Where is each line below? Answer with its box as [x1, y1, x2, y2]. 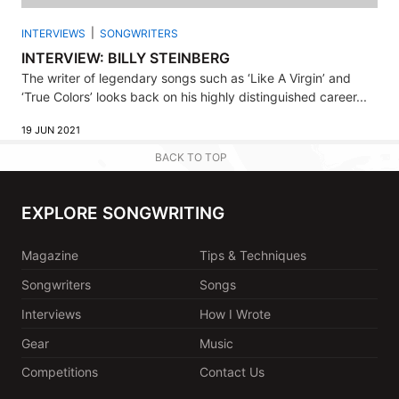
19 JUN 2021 [21, 123, 80, 136]
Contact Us [199, 364, 265, 380]
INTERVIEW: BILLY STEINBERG [21, 48, 230, 67]
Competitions [21, 364, 98, 380]
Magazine [21, 247, 78, 263]
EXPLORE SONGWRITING [21, 202, 224, 224]
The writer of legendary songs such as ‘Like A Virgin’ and [21, 69, 351, 85]
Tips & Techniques [199, 247, 306, 263]
